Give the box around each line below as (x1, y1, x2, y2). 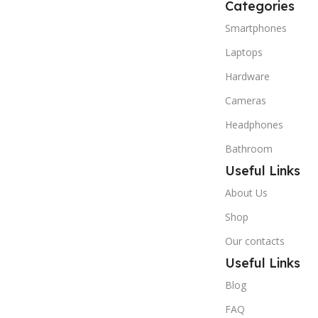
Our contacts (224, 234, 285, 248)
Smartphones (224, 21, 287, 35)
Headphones (224, 117, 283, 131)
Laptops (224, 45, 263, 59)
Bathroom (224, 141, 273, 155)
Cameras (224, 93, 266, 107)
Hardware (224, 69, 270, 83)
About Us (224, 185, 268, 199)
